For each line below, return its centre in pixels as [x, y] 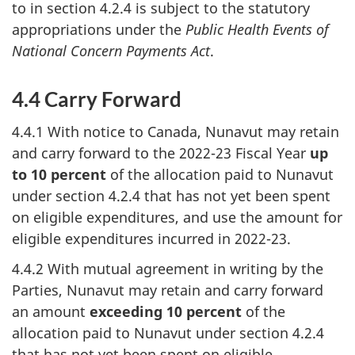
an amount [51, 311]
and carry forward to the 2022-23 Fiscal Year [161, 153]
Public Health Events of [257, 29]
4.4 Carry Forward [97, 99]
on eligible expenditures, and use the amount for [177, 217]
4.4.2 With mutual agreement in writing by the [168, 269]
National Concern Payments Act [111, 51]
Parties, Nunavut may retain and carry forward [168, 290]
